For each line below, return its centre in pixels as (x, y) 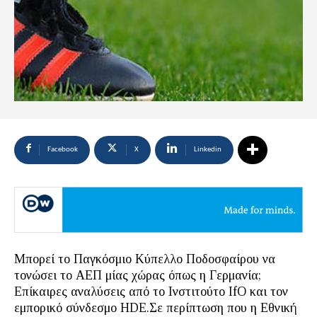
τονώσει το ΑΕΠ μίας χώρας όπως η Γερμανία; (138, 276)
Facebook (63, 150)
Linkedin (208, 150)
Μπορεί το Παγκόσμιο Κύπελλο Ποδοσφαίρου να (145, 259)
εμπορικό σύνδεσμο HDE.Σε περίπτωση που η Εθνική (156, 308)
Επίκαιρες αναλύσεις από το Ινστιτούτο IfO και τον (151, 292)
